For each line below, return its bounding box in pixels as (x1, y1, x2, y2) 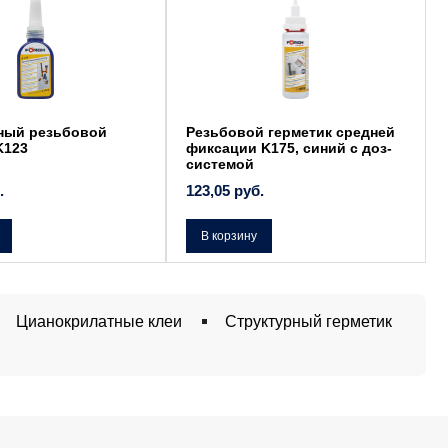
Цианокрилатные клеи (16, 312, 182, 330)
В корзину (201, 228, 257, 243)
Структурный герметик (225, 312, 392, 330)
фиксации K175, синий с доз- (186, 140, 392, 157)
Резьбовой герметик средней (186, 124, 395, 141)
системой (186, 156, 254, 173)
